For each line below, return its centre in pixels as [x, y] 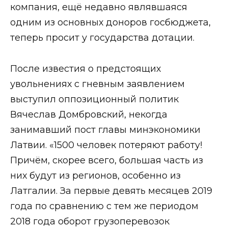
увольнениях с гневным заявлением [97, 84]
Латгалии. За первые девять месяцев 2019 [111, 191]
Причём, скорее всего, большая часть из [107, 160]
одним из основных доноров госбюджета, [110, 23]
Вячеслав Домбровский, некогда [89, 114]
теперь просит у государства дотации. [102, 38]
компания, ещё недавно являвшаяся [99, 7]
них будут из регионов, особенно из [95, 175]
